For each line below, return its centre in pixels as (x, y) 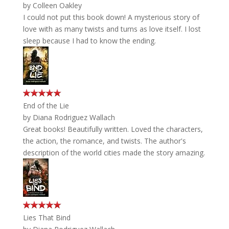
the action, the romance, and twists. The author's (104, 141)
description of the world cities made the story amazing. (114, 153)
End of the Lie (46, 106)
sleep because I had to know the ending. (89, 41)
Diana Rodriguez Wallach (74, 117)
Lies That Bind (47, 217)
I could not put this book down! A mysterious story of (111, 17)
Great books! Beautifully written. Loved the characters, (113, 129)
